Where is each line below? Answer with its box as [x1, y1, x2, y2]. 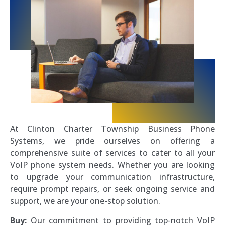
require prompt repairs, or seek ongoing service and [10, 183, 215, 195]
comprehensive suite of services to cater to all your [10, 147, 215, 159]
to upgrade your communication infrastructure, [10, 171, 215, 183]
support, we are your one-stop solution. [10, 195, 160, 207]
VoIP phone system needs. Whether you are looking [10, 159, 215, 171]
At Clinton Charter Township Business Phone [10, 123, 215, 135]
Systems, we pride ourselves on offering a [10, 135, 215, 147]
